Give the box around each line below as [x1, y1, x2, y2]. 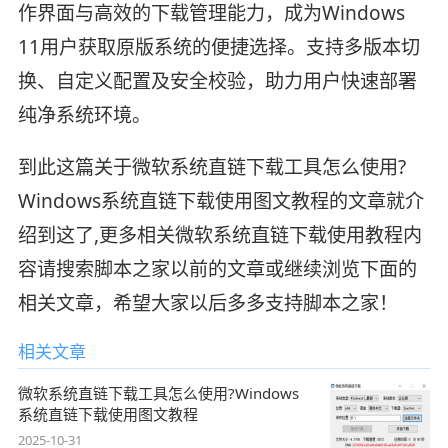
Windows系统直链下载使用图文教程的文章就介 [17, 188, 424, 215]
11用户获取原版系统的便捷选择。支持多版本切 [17, 34, 420, 61]
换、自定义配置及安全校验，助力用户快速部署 [17, 68, 417, 95]
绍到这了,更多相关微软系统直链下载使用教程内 [17, 222, 422, 249]
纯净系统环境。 [17, 102, 151, 129]
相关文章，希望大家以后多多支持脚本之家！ [17, 290, 398, 317]
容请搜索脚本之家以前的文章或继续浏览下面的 [17, 256, 417, 283]
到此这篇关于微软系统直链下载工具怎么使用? [17, 154, 406, 181]
